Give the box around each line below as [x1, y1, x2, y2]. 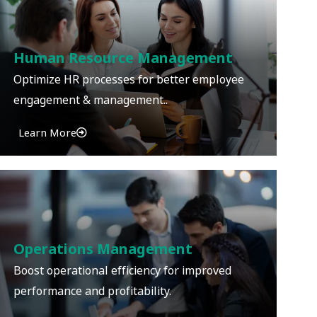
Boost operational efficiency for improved [13, 256, 232, 284]
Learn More [18, 120, 77, 146]
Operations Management [13, 239, 193, 259]
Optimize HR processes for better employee [13, 65, 245, 93]
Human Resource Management [13, 48, 234, 68]
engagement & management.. [13, 86, 168, 114]
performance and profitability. [13, 277, 172, 305]
